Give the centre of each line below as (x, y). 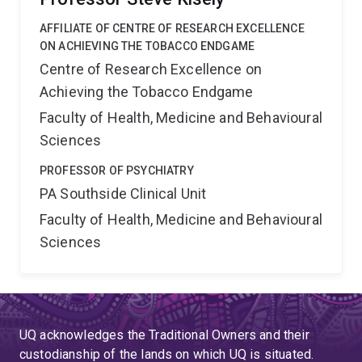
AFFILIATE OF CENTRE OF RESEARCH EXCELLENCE (172, 28)
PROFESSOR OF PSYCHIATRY (117, 170)
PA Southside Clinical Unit (123, 194)
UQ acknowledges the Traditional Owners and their (164, 335)
